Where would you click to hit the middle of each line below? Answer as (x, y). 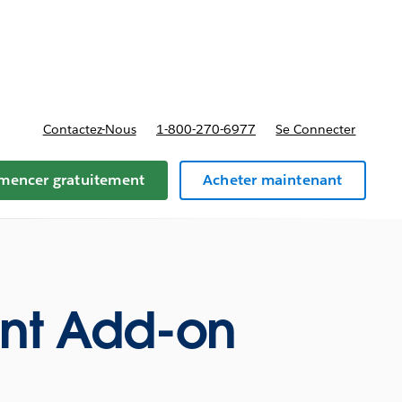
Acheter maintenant (272, 179)
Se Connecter (316, 129)
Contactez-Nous (89, 129)
